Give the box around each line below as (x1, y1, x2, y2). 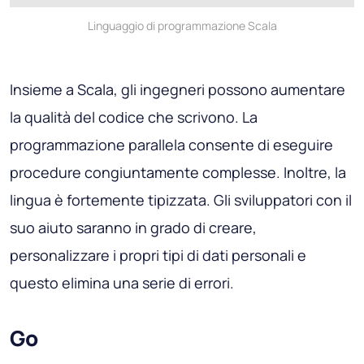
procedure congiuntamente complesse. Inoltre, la (10, 162, 346, 182)
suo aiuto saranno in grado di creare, (10, 217, 257, 237)
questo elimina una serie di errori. (10, 272, 234, 292)
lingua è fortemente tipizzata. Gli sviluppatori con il (10, 189, 352, 210)
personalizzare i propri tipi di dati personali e (10, 245, 306, 265)
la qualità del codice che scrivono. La (10, 106, 258, 127)
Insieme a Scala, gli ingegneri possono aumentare (10, 79, 345, 99)
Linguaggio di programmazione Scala (87, 17, 277, 33)
